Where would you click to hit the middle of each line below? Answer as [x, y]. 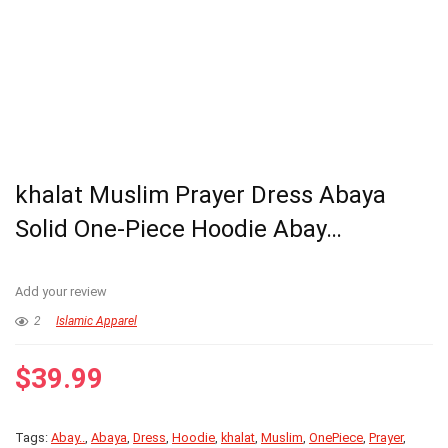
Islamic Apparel [96, 321]
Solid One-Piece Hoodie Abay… [178, 229]
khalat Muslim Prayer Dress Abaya [200, 195]
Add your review [61, 292]
